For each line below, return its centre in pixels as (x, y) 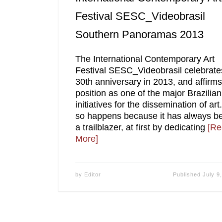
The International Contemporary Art (145, 59)
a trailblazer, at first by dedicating (141, 128)
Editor (92, 174)
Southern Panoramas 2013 (139, 34)
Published (188, 174)
